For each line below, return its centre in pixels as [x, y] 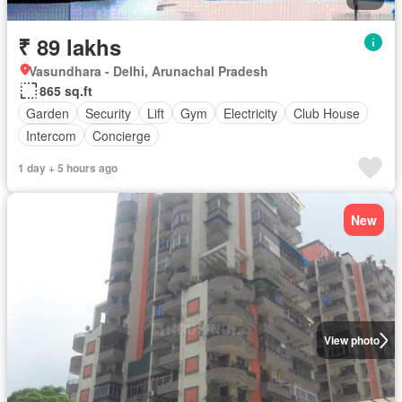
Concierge [122, 135]
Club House [327, 113]
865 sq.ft [66, 91]
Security [108, 113]
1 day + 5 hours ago [68, 168]
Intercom [51, 135]
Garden [48, 113]
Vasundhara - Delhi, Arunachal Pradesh [149, 71]
